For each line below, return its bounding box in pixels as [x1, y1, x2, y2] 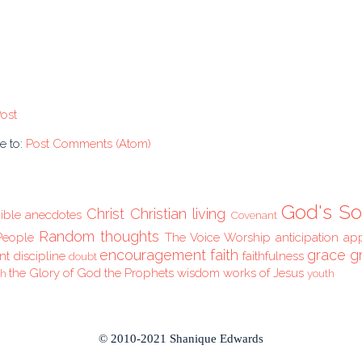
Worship [224, 230, 271, 246]
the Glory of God [9, 266, 101, 281]
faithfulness [242, 249, 304, 264]
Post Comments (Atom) [26, 137, 151, 152]
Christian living [130, 205, 226, 223]
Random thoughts [38, 228, 159, 246]
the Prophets [104, 266, 174, 281]
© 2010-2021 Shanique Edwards [99, 332, 263, 346]
